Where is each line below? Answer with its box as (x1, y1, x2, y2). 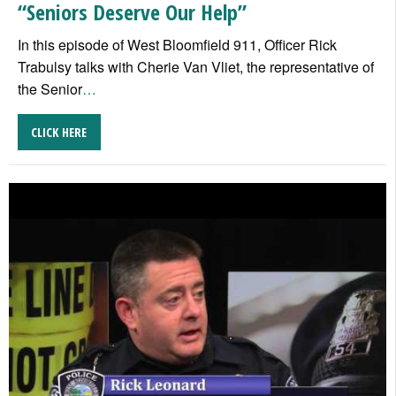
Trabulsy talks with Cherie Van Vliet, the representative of (18, 57, 374, 78)
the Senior (18, 79, 82, 100)
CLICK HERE (31, 123, 88, 141)
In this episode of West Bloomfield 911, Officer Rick (18, 34, 337, 56)
